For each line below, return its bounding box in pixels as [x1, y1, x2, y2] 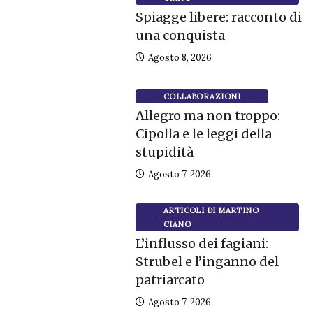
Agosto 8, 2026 [145, 51, 212, 64]
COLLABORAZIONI [163, 91, 240, 101]
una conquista [135, 27, 225, 43]
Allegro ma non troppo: [135, 107, 280, 124]
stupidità [135, 143, 194, 160]
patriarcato [135, 271, 205, 288]
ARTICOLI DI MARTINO [163, 205, 259, 215]
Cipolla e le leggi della [135, 125, 272, 142]
